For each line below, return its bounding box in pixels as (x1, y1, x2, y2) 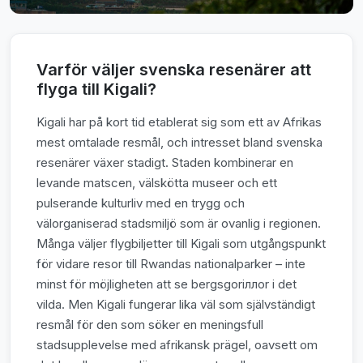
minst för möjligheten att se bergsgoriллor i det (36, 275, 297, 292)
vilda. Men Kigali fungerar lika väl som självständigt (36, 296, 315, 312)
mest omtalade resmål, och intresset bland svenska (36, 134, 322, 150)
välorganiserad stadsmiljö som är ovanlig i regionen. (36, 215, 321, 231)
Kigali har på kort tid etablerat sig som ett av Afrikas (36, 113, 322, 130)
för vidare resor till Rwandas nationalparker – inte (36, 255, 305, 271)
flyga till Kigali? (36, 79, 156, 99)
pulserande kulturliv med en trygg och (36, 194, 245, 211)
